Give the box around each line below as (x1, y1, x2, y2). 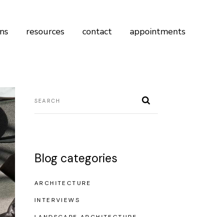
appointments (130, 26, 186, 37)
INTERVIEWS (34, 196, 80, 204)
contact (82, 26, 112, 37)
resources (26, 26, 64, 37)
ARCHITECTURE (34, 179, 92, 187)
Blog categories (34, 151, 117, 166)
